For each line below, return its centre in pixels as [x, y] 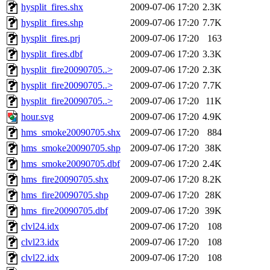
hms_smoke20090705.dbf [71, 164]
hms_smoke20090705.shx [71, 133]
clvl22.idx [40, 258]
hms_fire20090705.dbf [64, 211]
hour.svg [37, 117]
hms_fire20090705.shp [65, 195]
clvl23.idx [40, 242]
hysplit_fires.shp [52, 23]
